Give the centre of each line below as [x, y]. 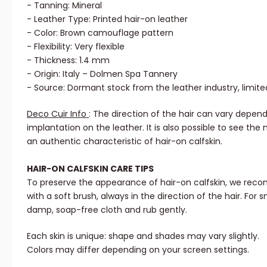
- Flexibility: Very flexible [76, 46]
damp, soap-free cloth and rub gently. [107, 209]
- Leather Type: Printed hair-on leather [107, 19]
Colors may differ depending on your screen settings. [138, 249]
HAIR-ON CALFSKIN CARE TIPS [90, 168]
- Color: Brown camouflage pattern [100, 32]
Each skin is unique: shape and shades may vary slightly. [143, 236]
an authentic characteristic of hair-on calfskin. [125, 141]
